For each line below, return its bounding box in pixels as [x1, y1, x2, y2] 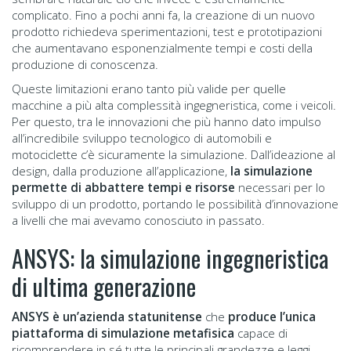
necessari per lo [235, 179, 325, 195]
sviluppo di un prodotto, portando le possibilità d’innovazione [12, 195, 338, 212]
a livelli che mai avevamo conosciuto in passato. [12, 212, 265, 228]
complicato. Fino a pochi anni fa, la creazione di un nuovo [12, 6, 315, 23]
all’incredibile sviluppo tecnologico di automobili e [12, 129, 272, 146]
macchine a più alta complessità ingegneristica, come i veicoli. [12, 96, 336, 113]
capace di [234, 324, 288, 341]
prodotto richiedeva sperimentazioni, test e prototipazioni [12, 23, 322, 39]
